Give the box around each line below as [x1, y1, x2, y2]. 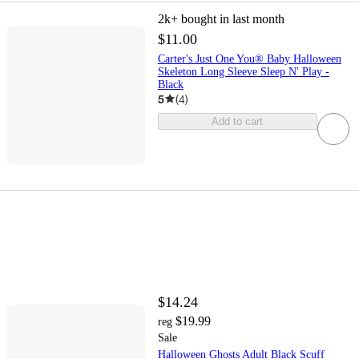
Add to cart [212, 115, 264, 127]
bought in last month [180, 11, 284, 26]
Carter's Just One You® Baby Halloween [157, 52, 341, 65]
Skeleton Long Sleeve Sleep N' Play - [157, 65, 329, 78]
